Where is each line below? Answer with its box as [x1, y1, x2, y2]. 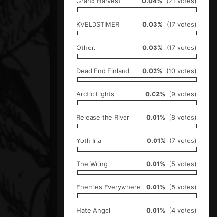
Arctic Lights [77, 90, 114, 98]
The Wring [77, 159, 108, 168]
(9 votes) [165, 90, 197, 98]
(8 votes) [165, 113, 197, 121]
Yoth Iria [77, 136, 101, 144]
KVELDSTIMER [77, 20, 119, 28]
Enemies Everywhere [77, 183, 140, 191]
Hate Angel [77, 206, 110, 214]
